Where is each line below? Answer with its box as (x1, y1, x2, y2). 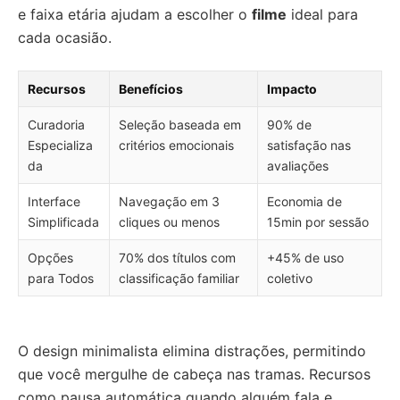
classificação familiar (119, 270, 239, 286)
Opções (28, 249, 73, 265)
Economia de (267, 193, 342, 209)
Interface (28, 193, 80, 209)
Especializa (28, 137, 93, 153)
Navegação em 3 (119, 193, 220, 209)
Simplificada (28, 213, 99, 229)
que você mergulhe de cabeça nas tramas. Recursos (18, 364, 371, 383)
